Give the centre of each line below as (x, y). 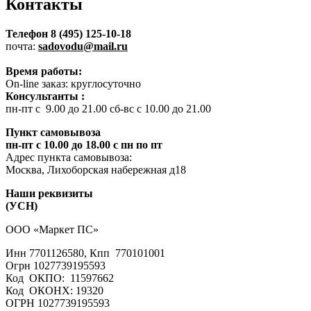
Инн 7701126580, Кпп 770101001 (85, 253)
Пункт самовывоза (53, 133)
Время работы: (44, 72)
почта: (20, 47)
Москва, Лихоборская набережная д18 (96, 170)
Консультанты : (45, 96)
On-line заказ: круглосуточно (73, 84)
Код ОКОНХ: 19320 (54, 291)
